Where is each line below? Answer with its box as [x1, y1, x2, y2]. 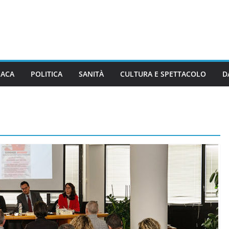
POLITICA [31, 68, 62, 79]
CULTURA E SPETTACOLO [120, 68, 206, 79]
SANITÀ [79, 68, 104, 79]
